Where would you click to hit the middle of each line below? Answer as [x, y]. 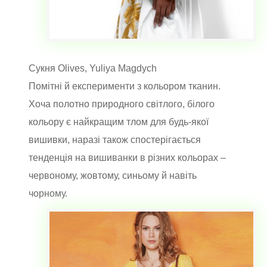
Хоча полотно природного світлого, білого [122, 104]
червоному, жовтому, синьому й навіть [113, 175]
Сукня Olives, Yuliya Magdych [93, 68]
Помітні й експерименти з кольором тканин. [125, 86]
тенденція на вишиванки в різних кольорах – [127, 157]
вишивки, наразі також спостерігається [115, 139]
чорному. [49, 193]
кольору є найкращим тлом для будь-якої [119, 122]
